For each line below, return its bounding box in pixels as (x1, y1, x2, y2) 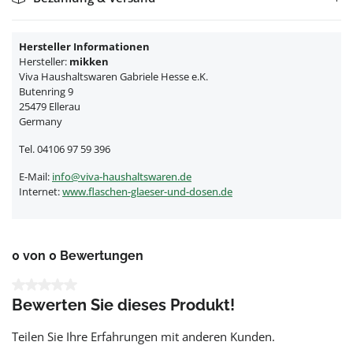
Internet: (19, 184, 62, 199)
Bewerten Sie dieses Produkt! (12, 295, 235, 314)
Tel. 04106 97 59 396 (19, 142, 110, 156)
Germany (19, 114, 62, 128)
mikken (69, 54, 109, 69)
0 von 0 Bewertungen (12, 248, 143, 263)
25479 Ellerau (19, 99, 80, 113)
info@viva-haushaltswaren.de (52, 169, 191, 184)
